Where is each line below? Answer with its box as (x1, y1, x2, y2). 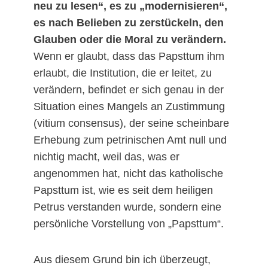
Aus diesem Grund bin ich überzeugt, (33, 254, 211, 266)
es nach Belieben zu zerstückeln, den (33, 17, 224, 29)
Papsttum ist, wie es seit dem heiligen (33, 184, 213, 197)
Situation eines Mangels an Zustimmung (33, 100, 225, 113)
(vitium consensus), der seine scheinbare (33, 117, 229, 130)
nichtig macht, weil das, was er (33, 151, 179, 163)
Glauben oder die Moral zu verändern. (33, 33, 226, 46)
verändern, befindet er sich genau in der (33, 84, 224, 96)
